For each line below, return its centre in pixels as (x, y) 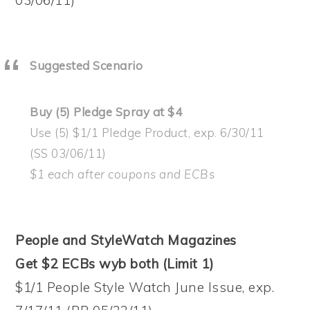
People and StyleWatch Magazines (126, 240)
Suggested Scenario (86, 65)
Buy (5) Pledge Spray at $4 (106, 111)
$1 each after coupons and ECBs (122, 174)
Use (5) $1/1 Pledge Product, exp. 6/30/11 (147, 132)
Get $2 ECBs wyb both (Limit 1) (115, 263)
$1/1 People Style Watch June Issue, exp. (145, 287)
